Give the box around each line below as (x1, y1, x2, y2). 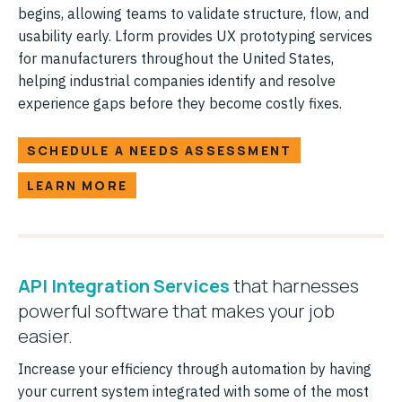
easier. (18, 323, 73, 348)
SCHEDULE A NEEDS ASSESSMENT (27, 141, 293, 159)
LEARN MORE (27, 176, 127, 194)
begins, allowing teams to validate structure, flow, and (18, 4, 369, 22)
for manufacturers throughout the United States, (18, 48, 334, 67)
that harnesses (230, 273, 359, 298)
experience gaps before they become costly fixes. (18, 93, 342, 112)
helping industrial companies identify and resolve (18, 71, 336, 90)
